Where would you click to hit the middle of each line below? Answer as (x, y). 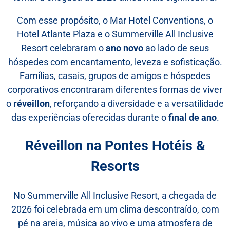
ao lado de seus (176, 48)
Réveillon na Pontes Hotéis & (115, 146)
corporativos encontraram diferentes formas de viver (115, 89)
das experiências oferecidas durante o (90, 117)
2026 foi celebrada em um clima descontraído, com (115, 209)
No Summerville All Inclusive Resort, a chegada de (115, 195)
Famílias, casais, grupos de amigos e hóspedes (115, 75)
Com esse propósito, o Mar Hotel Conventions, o (115, 20)
